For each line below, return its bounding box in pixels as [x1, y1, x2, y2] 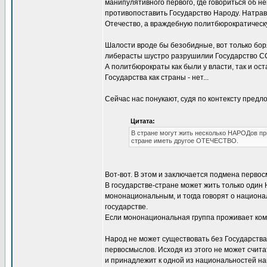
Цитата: [131, 117, 155, 125]
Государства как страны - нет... [105, 73, 209, 82]
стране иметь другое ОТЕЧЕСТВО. [131, 137, 238, 144]
